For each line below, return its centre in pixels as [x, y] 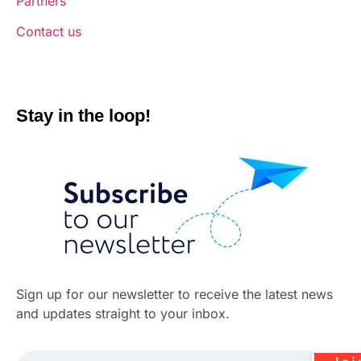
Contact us [49, 32]
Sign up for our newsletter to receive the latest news [174, 294]
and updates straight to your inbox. [123, 313]
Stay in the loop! [83, 115]
